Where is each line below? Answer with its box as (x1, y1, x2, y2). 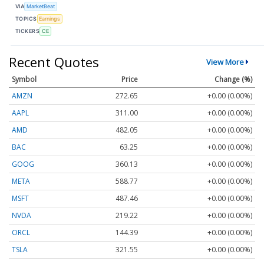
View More (206, 56, 244, 67)
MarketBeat (27, 3, 55, 10)
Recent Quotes (9, 52, 99, 71)
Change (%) (214, 74, 252, 84)
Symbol (12, 74, 37, 84)
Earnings (39, 15, 61, 22)
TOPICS (15, 15, 37, 22)
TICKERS (15, 28, 40, 35)
